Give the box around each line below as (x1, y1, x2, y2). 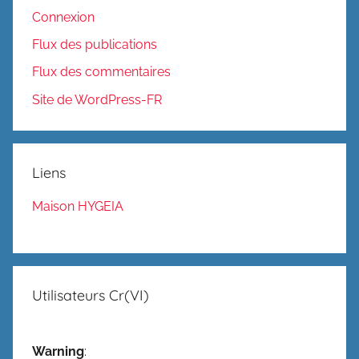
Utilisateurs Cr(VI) (32, 285, 149, 305)
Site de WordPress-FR (32, 91, 162, 107)
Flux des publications (32, 37, 157, 53)
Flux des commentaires (32, 64, 171, 80)
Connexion (32, 9, 95, 25)
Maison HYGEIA (32, 198, 123, 214)
